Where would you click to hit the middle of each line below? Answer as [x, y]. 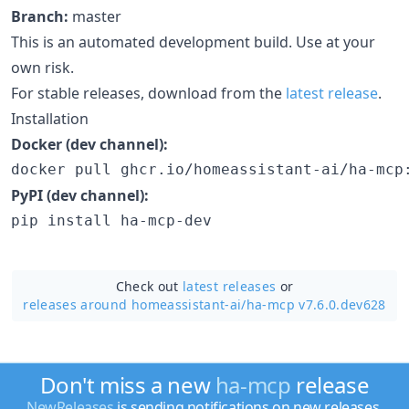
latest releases [230, 286]
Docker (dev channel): [89, 144]
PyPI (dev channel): [80, 195]
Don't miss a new [127, 385]
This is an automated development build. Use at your [193, 42]
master [95, 16]
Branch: [40, 16]
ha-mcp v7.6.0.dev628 [316, 304]
